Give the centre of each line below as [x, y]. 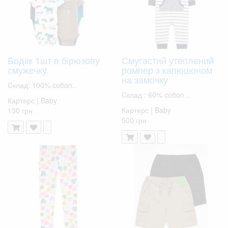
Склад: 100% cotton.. [42, 85]
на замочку [145, 79]
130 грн [20, 110]
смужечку [27, 69]
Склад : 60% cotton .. [156, 94]
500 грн [134, 120]
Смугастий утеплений [168, 60]
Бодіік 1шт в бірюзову [54, 60]
